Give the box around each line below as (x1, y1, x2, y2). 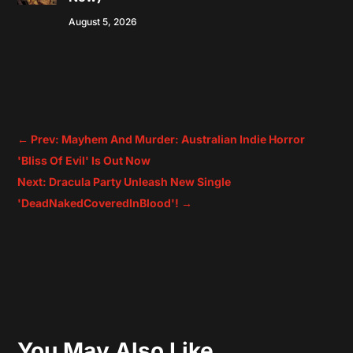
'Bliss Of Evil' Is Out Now (17, 153, 151, 167)
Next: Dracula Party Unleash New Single (17, 174, 232, 188)
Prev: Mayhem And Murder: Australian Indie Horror (31, 132, 306, 146)
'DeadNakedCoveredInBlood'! (17, 195, 180, 210)
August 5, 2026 (69, 16, 138, 28)
